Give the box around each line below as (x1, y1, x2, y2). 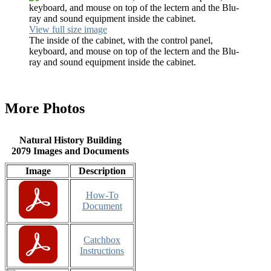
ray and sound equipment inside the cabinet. (29, 57, 196, 67)
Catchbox (83, 234, 120, 245)
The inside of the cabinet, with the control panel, (29, 35, 213, 45)
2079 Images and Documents (11, 145, 129, 156)
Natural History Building (19, 134, 122, 145)
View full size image (29, 24, 107, 34)
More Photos (5, 100, 85, 116)
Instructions (80, 245, 124, 256)
